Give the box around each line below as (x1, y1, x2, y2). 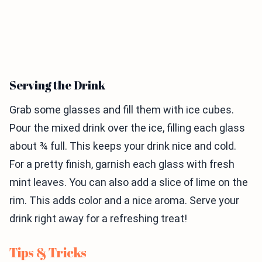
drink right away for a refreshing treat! (9, 212, 187, 225)
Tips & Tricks (9, 243, 87, 261)
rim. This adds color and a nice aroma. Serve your (9, 194, 239, 206)
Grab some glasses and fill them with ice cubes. (9, 103, 234, 116)
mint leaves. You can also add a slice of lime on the (9, 175, 248, 188)
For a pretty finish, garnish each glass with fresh (9, 157, 235, 170)
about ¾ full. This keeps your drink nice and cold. (9, 139, 236, 152)
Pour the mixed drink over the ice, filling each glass (9, 121, 245, 134)
